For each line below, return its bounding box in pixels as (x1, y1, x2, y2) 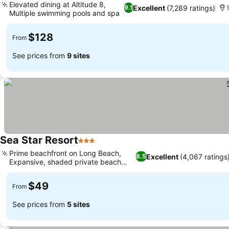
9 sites (67, 51, 90, 60)
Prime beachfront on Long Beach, (9, 149, 121, 157)
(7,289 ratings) (167, 3, 216, 12)
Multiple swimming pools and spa (9, 9, 120, 17)
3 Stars (78, 141, 105, 151)
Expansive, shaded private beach (9, 157, 121, 166)
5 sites (67, 199, 90, 209)
